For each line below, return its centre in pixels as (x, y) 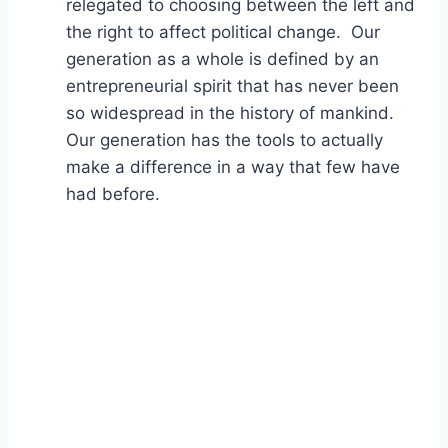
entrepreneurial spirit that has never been (232, 85)
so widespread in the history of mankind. (230, 112)
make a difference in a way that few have (233, 166)
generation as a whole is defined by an (222, 58)
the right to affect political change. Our (223, 31)
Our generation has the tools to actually (224, 139)
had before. (113, 193)
